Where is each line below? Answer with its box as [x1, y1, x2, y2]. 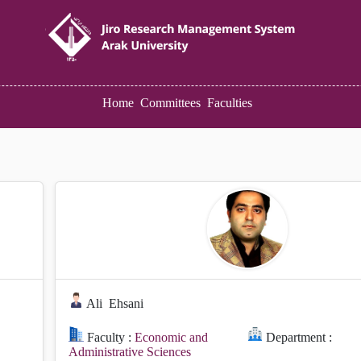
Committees [140, 96, 201, 110]
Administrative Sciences [68, 345, 191, 359]
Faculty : [84, 330, 135, 345]
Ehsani [109, 297, 144, 311]
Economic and [135, 330, 209, 345]
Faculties [207, 96, 252, 110]
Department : [263, 330, 333, 345]
